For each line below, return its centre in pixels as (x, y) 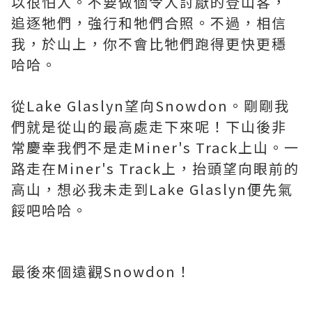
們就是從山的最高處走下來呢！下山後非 (149, 127)
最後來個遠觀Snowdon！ (101, 272)
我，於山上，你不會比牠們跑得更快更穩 (149, 44)
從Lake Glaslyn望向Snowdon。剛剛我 (150, 106)
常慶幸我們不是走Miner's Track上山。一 (155, 148)
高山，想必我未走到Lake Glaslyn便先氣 (152, 189)
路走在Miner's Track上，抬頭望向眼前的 (155, 169)
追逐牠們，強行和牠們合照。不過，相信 (149, 23)
